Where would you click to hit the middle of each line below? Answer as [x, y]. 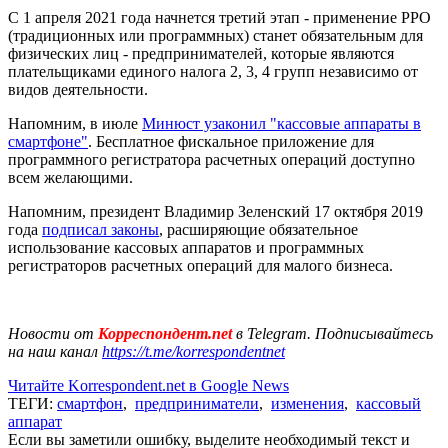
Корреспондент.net [165, 333]
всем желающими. [70, 177]
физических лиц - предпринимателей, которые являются [201, 53]
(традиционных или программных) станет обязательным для [215, 35]
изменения [307, 403]
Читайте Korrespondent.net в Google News [148, 385]
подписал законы [100, 229]
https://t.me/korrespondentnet [193, 351]
